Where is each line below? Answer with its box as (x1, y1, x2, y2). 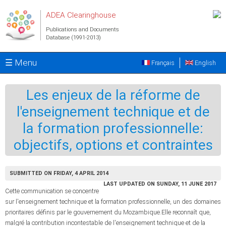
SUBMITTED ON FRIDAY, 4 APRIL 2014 (10, 170, 108, 177)
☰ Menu (5, 58, 37, 68)
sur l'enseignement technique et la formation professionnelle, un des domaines (5, 198, 221, 205)
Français (150, 59, 175, 67)
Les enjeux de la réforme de (26, 87, 200, 103)
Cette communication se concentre (5, 187, 99, 195)
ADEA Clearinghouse (46, 11, 116, 20)
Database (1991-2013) (46, 34, 101, 41)
